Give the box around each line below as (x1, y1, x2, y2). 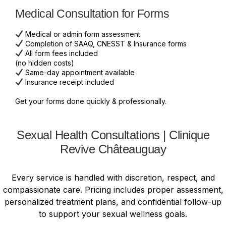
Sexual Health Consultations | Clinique (17, 128, 209, 142)
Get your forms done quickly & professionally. (15, 96, 166, 105)
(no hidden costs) (15, 58, 74, 67)
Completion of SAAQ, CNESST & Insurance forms (23, 39, 187, 48)
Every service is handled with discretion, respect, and (11, 172, 215, 183)
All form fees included (23, 48, 98, 58)
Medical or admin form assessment (23, 29, 140, 38)
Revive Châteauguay (60, 142, 166, 156)
